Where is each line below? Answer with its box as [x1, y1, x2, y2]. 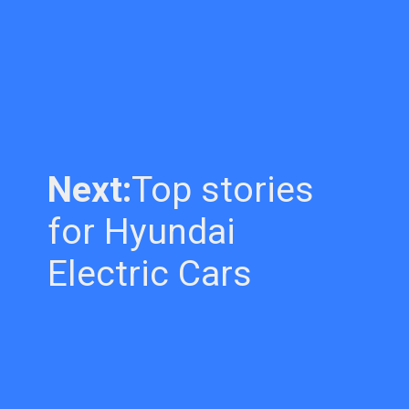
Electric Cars [47, 252, 253, 295]
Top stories [131, 168, 315, 211]
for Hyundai [47, 210, 236, 253]
